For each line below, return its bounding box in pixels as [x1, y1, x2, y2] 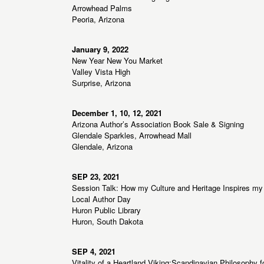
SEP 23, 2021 [72, 171, 120, 183]
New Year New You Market [72, 55, 163, 67]
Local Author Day [72, 193, 131, 205]
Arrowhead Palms [72, 2, 132, 14]
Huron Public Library [72, 204, 141, 216]
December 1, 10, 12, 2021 [72, 107, 162, 119]
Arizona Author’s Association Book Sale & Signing [72, 118, 244, 130]
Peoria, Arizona [72, 14, 124, 25]
